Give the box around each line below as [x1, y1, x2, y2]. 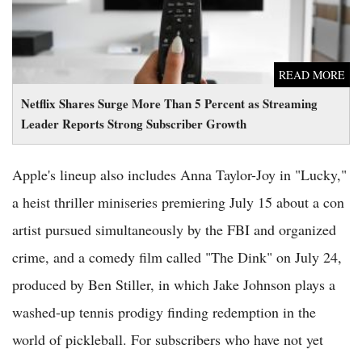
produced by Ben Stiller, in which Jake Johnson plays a [12, 275, 335, 295]
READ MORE [279, 67, 345, 83]
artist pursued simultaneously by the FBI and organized [12, 220, 336, 240]
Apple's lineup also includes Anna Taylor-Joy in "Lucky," [12, 165, 347, 185]
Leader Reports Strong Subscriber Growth [21, 115, 246, 133]
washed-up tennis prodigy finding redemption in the [12, 302, 316, 322]
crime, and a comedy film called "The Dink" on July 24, [12, 247, 342, 267]
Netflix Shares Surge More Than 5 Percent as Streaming [21, 95, 318, 113]
